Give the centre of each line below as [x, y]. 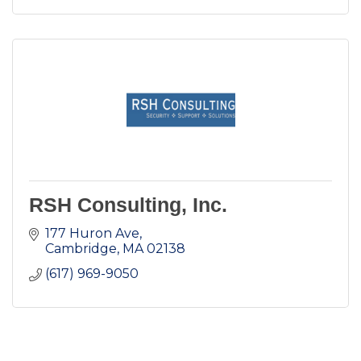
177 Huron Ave [92, 234]
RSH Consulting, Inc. [128, 205]
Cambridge [81, 249]
